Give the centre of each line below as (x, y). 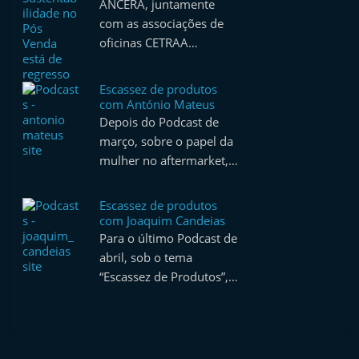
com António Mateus (157, 104)
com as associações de (162, 23)
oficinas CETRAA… (149, 42)
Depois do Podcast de (159, 122)
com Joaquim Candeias (163, 220)
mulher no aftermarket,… (169, 160)
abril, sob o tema (146, 257)
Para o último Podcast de (169, 238)
